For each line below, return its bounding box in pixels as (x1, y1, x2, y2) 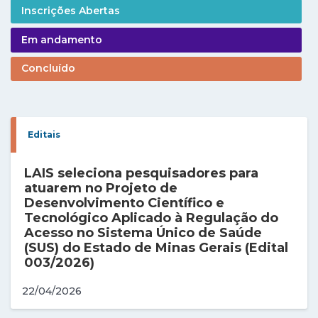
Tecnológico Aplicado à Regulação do (24, 210, 279, 226)
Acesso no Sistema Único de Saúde (24, 225, 263, 241)
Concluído (21, 62, 75, 75)
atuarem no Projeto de (24, 180, 178, 197)
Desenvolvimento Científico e (24, 195, 225, 212)
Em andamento (21, 33, 102, 46)
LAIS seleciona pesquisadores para (24, 165, 259, 182)
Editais (28, 129, 60, 141)
